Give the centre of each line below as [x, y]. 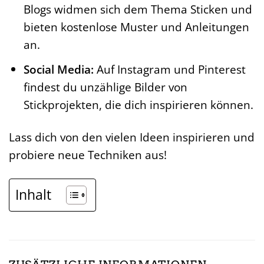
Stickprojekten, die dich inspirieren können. [138, 104]
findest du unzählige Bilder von [105, 87]
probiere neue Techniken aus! [88, 154]
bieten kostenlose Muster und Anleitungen [136, 27]
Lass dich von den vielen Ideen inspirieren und [132, 137]
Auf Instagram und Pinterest [169, 69]
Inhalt [33, 194]
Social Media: [58, 69]
